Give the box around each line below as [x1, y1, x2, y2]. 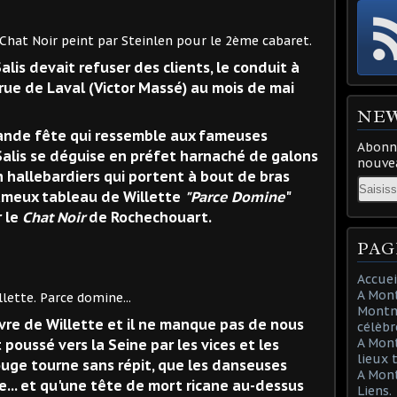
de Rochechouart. [85, 207, 212, 226]
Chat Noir [22, 207, 85, 226]
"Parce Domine [184, 187, 285, 206]
